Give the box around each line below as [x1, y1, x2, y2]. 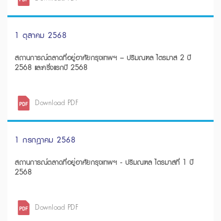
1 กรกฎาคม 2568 [15, 133, 75, 146]
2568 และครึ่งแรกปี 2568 [15, 62, 87, 74]
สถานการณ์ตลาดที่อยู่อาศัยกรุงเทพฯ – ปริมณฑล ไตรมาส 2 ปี [15, 52, 156, 64]
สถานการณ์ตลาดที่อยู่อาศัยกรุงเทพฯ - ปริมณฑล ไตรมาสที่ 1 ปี [15, 156, 194, 168]
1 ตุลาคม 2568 [15, 29, 67, 41]
